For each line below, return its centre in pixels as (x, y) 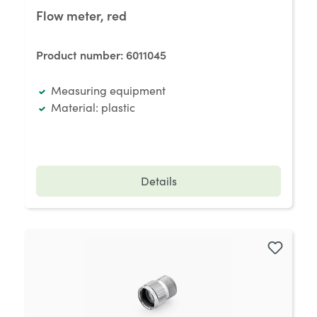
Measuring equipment (108, 90)
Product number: (81, 54)
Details (158, 181)
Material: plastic (93, 107)
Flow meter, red (81, 15)
